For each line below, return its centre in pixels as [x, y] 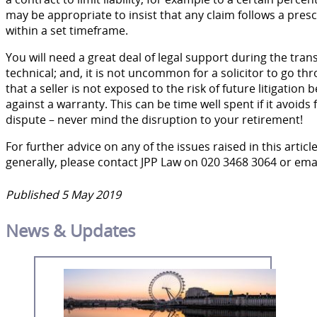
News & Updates [70, 230]
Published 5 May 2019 [63, 194]
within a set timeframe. [67, 30]
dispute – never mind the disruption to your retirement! [154, 119]
